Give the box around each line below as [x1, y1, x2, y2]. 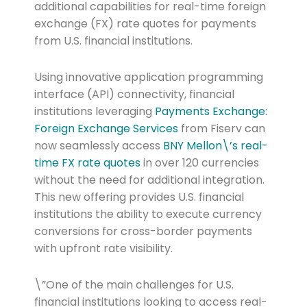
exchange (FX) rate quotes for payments [34, 16, 256, 32]
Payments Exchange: [154, 103, 267, 120]
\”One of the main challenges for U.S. [34, 277, 234, 293]
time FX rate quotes [34, 155, 140, 171]
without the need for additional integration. [34, 172, 265, 188]
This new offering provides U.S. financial [34, 189, 244, 206]
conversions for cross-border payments [34, 223, 252, 240]
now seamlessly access [34, 138, 163, 154]
